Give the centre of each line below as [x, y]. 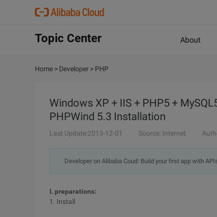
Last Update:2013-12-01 [86, 133]
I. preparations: [73, 191]
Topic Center [68, 38]
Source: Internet [162, 133]
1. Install [62, 201]
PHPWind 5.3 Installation [108, 116]
